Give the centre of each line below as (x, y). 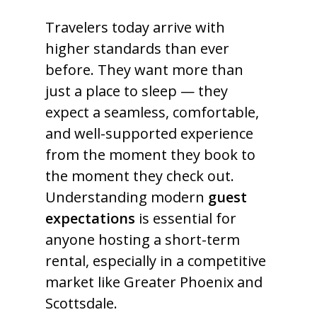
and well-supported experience (149, 133)
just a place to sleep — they (137, 91)
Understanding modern (127, 197)
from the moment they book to (150, 155)
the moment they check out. (140, 176)
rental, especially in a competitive (156, 261)
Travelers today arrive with (135, 27)
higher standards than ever (137, 48)
